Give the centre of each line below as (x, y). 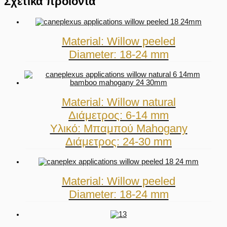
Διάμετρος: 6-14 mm (119, 115)
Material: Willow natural (119, 102)
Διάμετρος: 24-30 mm (119, 141)
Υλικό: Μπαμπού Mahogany (119, 128)
